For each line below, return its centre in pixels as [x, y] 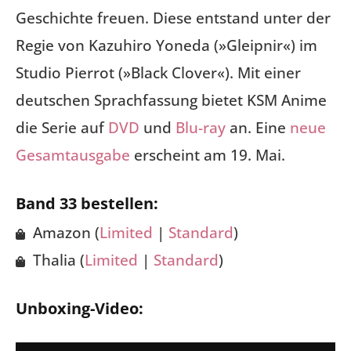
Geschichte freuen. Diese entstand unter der [173, 18]
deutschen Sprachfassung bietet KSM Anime [171, 100]
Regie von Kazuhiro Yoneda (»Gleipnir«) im [166, 45]
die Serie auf [62, 127]
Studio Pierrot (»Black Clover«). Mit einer [158, 72]
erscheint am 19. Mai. [208, 155]
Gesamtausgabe [73, 155]
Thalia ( [57, 260]
